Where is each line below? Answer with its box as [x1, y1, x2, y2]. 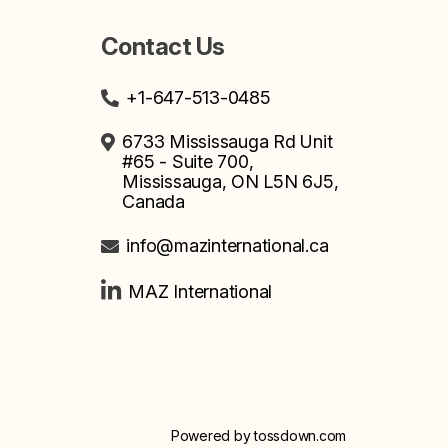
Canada [122, 191, 185, 213]
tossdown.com [254, 427, 346, 445]
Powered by [170, 427, 254, 445]
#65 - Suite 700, [122, 151, 254, 173]
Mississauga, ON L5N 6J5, [122, 171, 339, 193]
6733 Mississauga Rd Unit [122, 131, 333, 153]
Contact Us [100, 32, 225, 62]
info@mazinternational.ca [126, 235, 329, 257]
